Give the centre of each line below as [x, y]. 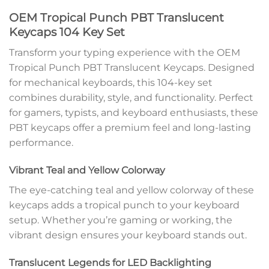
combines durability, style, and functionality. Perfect [131, 97]
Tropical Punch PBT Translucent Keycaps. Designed [132, 67]
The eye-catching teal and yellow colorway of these [131, 190]
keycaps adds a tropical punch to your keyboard [124, 205]
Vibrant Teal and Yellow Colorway [87, 170]
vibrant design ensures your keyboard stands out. [128, 235]
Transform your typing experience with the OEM [125, 52]
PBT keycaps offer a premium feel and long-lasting [130, 127]
